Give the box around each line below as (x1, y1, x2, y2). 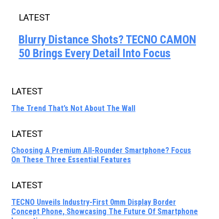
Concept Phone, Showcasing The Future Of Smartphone (11, 206, 198, 216)
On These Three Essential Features (11, 155, 131, 165)
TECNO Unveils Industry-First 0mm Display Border (11, 197, 176, 207)
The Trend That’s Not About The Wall (11, 103, 135, 113)
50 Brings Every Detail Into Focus (19, 46, 171, 60)
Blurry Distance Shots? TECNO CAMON (19, 32, 196, 46)
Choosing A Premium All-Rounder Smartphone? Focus (11, 146, 191, 155)
